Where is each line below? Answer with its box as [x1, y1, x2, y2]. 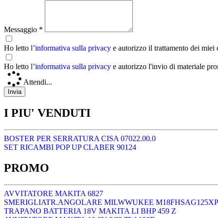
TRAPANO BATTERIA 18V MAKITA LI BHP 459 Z [4, 207, 176, 216]
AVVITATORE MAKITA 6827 [4, 189, 103, 198]
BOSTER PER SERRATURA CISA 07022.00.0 [4, 134, 156, 143]
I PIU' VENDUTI [4, 107, 91, 120]
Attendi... [23, 78, 52, 87]
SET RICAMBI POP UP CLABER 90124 [4, 143, 136, 152]
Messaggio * [4, 25, 43, 34]
